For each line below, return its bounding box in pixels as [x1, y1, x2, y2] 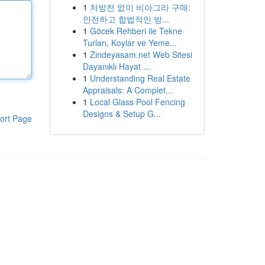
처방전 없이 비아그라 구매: [89, 1, 190, 13]
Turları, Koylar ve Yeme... [82, 37, 177, 49]
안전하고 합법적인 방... [82, 13, 169, 25]
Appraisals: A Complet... [82, 84, 173, 96]
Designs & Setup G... [82, 108, 161, 119]
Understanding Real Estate [89, 72, 190, 84]
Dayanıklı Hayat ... [82, 60, 150, 72]
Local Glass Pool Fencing [89, 96, 185, 108]
